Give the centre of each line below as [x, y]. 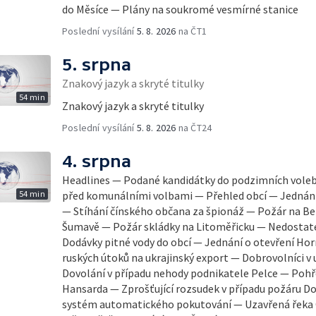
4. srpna [97, 161]
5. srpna [97, 65]
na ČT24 [194, 128]
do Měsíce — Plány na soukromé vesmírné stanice [180, 9]
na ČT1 [192, 31]
